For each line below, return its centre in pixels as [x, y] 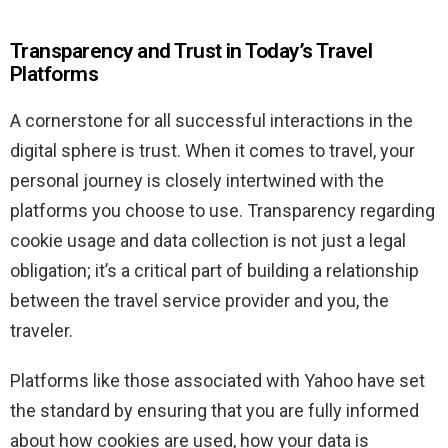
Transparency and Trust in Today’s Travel [191, 51]
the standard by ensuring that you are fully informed [214, 411]
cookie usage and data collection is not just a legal [208, 241]
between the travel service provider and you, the [199, 301]
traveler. [41, 331]
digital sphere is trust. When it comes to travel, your [212, 151]
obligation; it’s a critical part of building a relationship [214, 271]
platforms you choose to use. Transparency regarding [222, 211]
